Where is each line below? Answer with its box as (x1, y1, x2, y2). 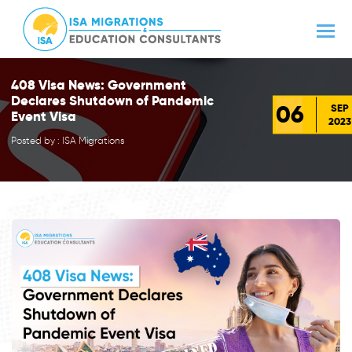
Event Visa (10, 107, 76, 125)
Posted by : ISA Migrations (10, 134, 124, 146)
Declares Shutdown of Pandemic (10, 91, 214, 109)
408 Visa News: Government (10, 75, 186, 93)
